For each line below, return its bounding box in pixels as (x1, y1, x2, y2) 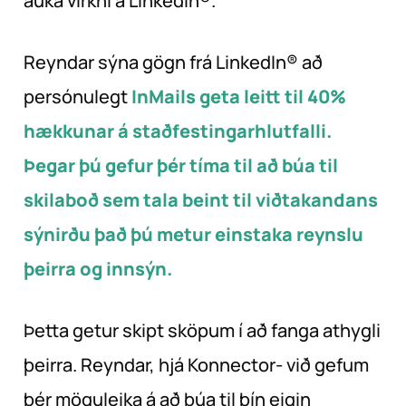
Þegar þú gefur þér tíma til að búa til (24, 153, 338, 179)
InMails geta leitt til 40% (131, 84, 346, 110)
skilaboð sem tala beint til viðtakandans (24, 188, 378, 213)
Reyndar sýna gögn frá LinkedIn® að (24, 50, 323, 75)
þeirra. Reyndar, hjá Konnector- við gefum (24, 353, 369, 378)
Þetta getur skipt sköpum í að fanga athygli (24, 318, 381, 343)
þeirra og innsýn (24, 256, 167, 282)
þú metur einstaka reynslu (130, 222, 363, 247)
